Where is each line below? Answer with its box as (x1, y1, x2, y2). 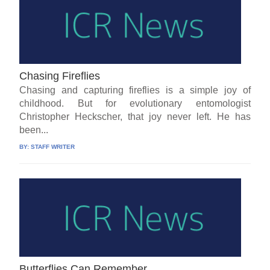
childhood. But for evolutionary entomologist (19, 98, 251, 109)
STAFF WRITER (31, 143, 75, 151)
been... (19, 125, 49, 136)
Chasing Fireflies (19, 70, 101, 83)
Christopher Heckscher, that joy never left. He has (19, 111, 251, 122)
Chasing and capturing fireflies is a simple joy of (19, 85, 251, 96)
